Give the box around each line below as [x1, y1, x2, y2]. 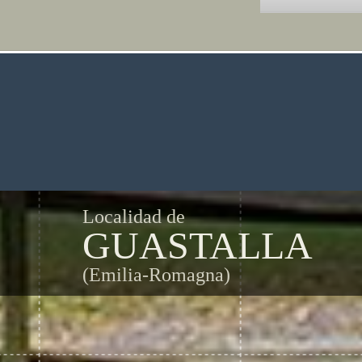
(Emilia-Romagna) [82, 264, 230, 285]
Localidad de [82, 206, 185, 227]
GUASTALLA [82, 224, 313, 267]
